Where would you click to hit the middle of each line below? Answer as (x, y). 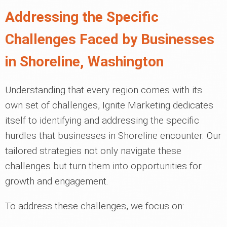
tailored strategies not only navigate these (93, 151)
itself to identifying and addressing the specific (102, 121)
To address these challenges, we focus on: (94, 206)
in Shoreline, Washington (84, 62)
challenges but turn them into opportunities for (103, 166)
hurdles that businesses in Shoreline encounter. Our (113, 136)
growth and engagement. (57, 181)
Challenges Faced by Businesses (110, 40)
